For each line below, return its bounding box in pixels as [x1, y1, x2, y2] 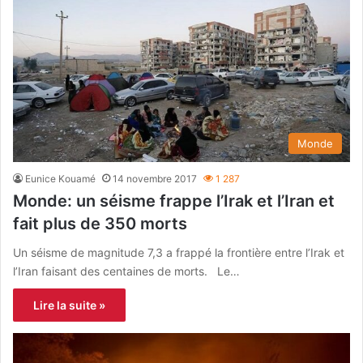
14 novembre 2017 [113, 172, 197, 185]
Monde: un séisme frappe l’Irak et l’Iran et [13, 190, 335, 211]
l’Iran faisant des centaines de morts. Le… [13, 263, 240, 278]
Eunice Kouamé [25, 172, 96, 185]
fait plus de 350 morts [13, 213, 187, 233]
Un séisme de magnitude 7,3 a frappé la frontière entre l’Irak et [13, 245, 344, 259]
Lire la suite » [33, 297, 105, 312]
